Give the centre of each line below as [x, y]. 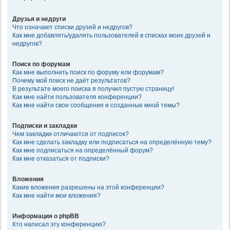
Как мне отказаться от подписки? [61, 158]
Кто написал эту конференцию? [59, 225]
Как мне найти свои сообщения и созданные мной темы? [96, 105]
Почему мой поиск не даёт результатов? [71, 80]
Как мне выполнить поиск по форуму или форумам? [88, 72]
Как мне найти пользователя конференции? [77, 97]
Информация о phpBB [46, 216]
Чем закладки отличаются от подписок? [71, 134]
